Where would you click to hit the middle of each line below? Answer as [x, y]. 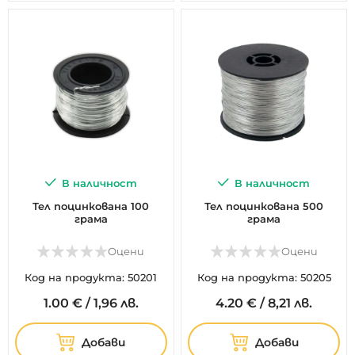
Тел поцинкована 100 [91, 206]
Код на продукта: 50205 [264, 277]
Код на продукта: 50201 [91, 277]
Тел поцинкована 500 [264, 206]
